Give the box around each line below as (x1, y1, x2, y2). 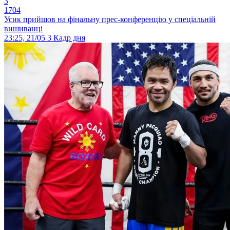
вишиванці (4, 24, 43, 33)
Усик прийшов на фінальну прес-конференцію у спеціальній (4, 15, 216, 24)
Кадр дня (53, 33, 85, 43)
